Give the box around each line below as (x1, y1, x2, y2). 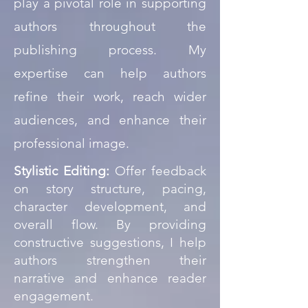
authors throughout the (14, 19, 206, 34)
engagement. (14, 288, 97, 304)
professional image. (14, 135, 133, 151)
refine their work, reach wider (14, 89, 206, 104)
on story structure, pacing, (14, 181, 206, 197)
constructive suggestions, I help (14, 234, 206, 250)
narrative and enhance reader (14, 270, 206, 286)
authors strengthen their (14, 252, 206, 268)
